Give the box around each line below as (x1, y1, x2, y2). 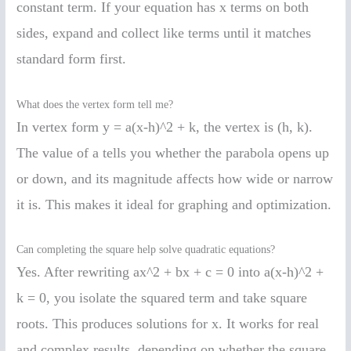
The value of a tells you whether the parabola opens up (16, 144, 330, 161)
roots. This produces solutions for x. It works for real (16, 316, 320, 332)
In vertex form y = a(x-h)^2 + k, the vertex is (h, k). (16, 118, 313, 135)
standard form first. (16, 50, 127, 67)
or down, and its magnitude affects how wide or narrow (16, 170, 334, 186)
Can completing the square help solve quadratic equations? (16, 244, 276, 256)
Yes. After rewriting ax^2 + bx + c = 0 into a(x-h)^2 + (16, 264, 324, 280)
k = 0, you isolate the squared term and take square (16, 290, 308, 306)
